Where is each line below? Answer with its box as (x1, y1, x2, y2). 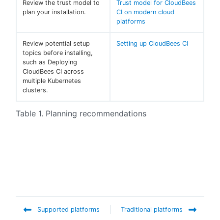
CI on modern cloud (116, 8, 174, 16)
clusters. (23, 86, 48, 94)
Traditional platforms (121, 206, 183, 214)
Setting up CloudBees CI (116, 40, 188, 48)
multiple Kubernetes (23, 77, 81, 85)
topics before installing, (23, 49, 93, 57)
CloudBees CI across (23, 68, 84, 76)
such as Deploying (23, 58, 77, 66)
